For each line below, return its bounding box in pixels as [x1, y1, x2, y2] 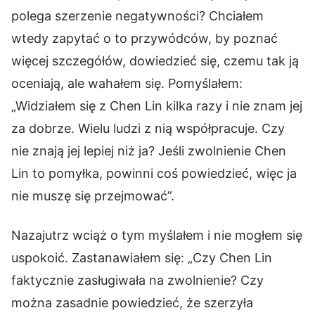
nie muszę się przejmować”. [11, 188, 174, 203]
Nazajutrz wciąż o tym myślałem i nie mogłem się [11, 227, 302, 243]
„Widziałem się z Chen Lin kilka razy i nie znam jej [11, 98, 302, 113]
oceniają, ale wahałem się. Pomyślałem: [11, 75, 243, 91]
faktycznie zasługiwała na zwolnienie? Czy [11, 272, 264, 288]
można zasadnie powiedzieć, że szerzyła [11, 295, 253, 310]
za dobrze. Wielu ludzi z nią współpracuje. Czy [11, 120, 285, 136]
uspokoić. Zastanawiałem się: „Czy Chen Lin [11, 250, 272, 265]
